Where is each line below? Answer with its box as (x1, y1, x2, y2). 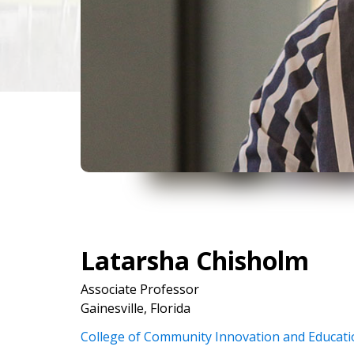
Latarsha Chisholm (81, 243, 309, 277)
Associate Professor (81, 281, 199, 298)
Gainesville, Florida (81, 299, 190, 317)
